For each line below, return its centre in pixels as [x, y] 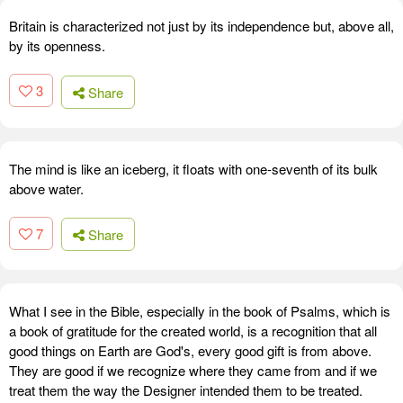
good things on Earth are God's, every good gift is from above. [190, 351]
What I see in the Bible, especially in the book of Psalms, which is [200, 311]
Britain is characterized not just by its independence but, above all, [201, 26]
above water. [46, 188]
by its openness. [57, 46]
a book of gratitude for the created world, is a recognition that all [193, 331]
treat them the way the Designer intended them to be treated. [186, 390]
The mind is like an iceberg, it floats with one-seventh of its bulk [193, 168]
